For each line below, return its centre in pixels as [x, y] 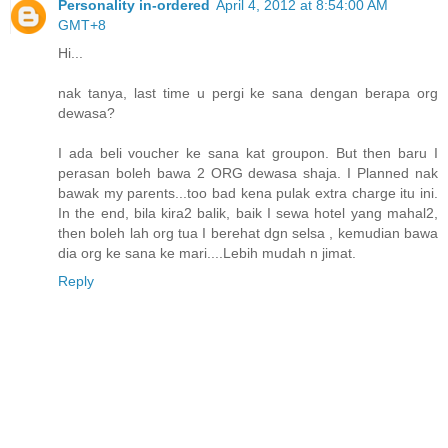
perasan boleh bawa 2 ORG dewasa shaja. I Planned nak [248, 173]
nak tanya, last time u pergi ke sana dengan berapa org [248, 93]
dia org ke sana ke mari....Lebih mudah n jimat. [207, 253]
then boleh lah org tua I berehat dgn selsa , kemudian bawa [248, 233]
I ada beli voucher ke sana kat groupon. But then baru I [248, 153]
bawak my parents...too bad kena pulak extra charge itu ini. [248, 193]
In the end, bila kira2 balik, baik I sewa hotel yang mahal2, [248, 213]
